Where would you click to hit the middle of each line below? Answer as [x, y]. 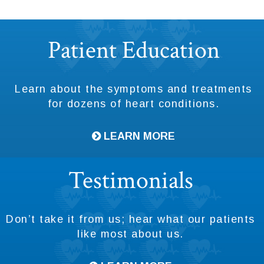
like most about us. [131, 234]
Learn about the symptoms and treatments [133, 89]
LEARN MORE [138, 136]
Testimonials [131, 180]
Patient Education [133, 50]
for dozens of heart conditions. [133, 103]
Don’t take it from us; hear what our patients [131, 219]
